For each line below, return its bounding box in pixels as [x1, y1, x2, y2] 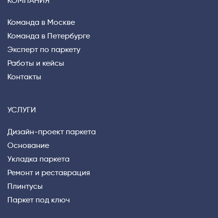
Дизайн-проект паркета [7, 128, 96, 136]
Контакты [7, 73, 41, 81]
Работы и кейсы [7, 60, 64, 68]
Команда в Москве [7, 19, 75, 27]
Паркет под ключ [7, 197, 70, 204]
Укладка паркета [7, 156, 70, 163]
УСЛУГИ [7, 107, 36, 114]
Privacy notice [176, 6, 206, 12]
